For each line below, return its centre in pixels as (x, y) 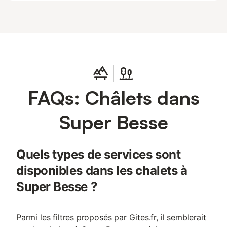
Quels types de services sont (99, 154)
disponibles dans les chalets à (102, 171)
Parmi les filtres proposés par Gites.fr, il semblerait (111, 217)
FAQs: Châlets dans (113, 98)
